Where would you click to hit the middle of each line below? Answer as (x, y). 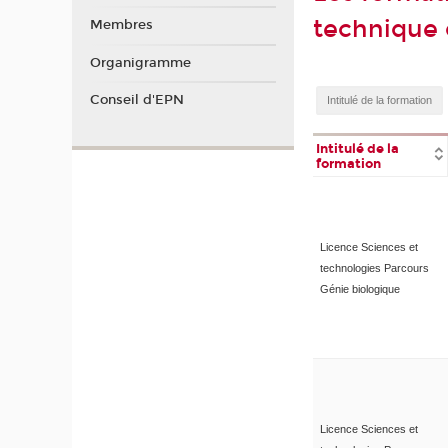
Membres (121, 25)
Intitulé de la (358, 148)
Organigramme (140, 62)
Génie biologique (359, 288)
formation (349, 163)
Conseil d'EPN (136, 100)
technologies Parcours (374, 267)
